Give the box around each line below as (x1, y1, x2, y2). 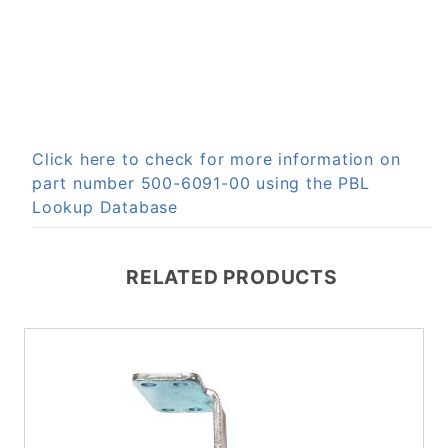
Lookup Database (32, 197, 179, 218)
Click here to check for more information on (32, 149, 401, 170)
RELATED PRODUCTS (126, 265, 338, 290)
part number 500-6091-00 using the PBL (32, 173, 370, 194)
